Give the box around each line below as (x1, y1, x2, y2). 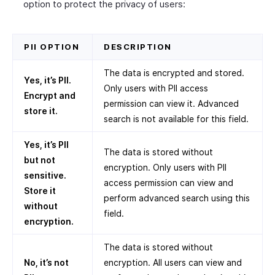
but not (24, 155, 55, 166)
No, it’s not (24, 257, 69, 268)
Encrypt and (24, 90, 76, 101)
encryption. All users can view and (104, 257, 242, 268)
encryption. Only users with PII (104, 162, 227, 173)
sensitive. (24, 170, 66, 181)
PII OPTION (24, 42, 79, 52)
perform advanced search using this (104, 193, 250, 204)
